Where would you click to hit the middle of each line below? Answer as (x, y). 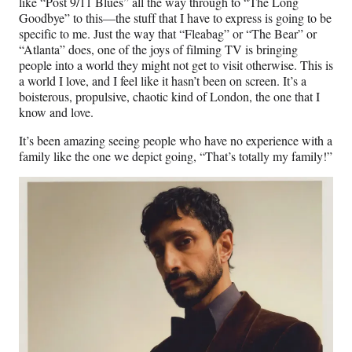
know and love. (56, 112)
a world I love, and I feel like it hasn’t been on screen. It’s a (163, 80)
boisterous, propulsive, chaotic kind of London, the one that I (169, 96)
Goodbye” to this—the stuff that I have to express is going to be (175, 17)
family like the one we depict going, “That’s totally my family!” (176, 156)
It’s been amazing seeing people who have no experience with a (176, 140)
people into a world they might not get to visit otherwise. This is (176, 64)
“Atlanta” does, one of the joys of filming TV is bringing (158, 49)
